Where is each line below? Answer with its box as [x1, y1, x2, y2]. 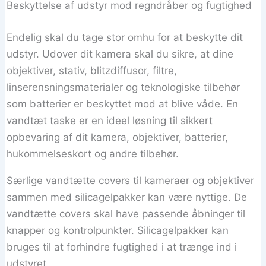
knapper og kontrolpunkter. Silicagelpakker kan [7, 224, 229, 236]
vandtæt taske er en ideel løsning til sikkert [7, 114, 213, 126]
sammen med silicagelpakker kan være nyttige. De [7, 191, 248, 203]
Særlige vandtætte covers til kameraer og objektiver [7, 174, 255, 186]
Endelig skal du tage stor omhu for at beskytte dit [7, 31, 243, 43]
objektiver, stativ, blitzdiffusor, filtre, [7, 64, 178, 77]
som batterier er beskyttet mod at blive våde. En [7, 97, 239, 110]
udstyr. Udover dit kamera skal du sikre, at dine [7, 47, 234, 60]
